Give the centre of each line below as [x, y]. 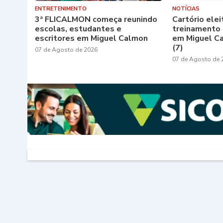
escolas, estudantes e [78, 29]
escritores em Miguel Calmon [91, 38]
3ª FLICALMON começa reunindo [96, 19]
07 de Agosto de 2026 [66, 50]
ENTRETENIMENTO [60, 8]
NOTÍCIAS [186, 8]
